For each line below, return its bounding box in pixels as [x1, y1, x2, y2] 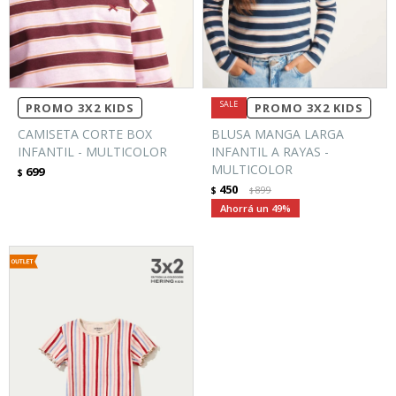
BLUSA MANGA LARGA [211, 125, 344, 142]
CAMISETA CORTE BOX [18, 125, 152, 142]
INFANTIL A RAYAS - [211, 142, 329, 160]
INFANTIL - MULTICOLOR [18, 142, 167, 160]
